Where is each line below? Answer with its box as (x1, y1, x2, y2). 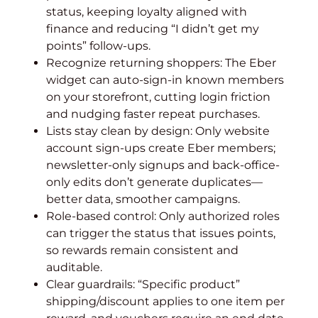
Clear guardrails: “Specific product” (46, 278, 240, 291)
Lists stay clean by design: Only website (46, 124, 270, 138)
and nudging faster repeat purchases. (46, 107, 260, 121)
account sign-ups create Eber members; (46, 141, 275, 155)
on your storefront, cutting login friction (46, 90, 270, 104)
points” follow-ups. (46, 39, 150, 53)
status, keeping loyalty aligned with (46, 5, 247, 18)
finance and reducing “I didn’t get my (46, 22, 259, 35)
